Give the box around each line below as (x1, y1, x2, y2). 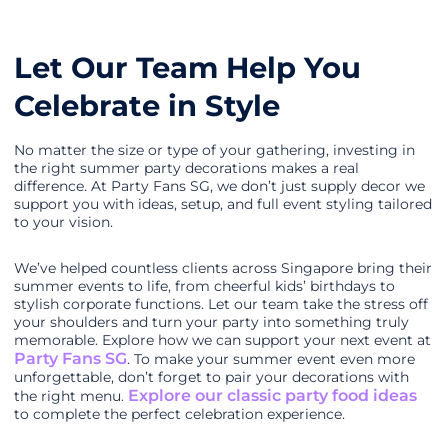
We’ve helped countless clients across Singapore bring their (14, 258, 432, 277)
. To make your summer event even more (127, 349, 415, 368)
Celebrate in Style (14, 87, 280, 123)
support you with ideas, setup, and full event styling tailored (14, 194, 432, 213)
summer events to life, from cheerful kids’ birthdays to (14, 276, 395, 295)
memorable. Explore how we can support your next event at (14, 330, 431, 349)
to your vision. (14, 212, 113, 231)
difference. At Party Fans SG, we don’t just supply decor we (14, 176, 425, 195)
